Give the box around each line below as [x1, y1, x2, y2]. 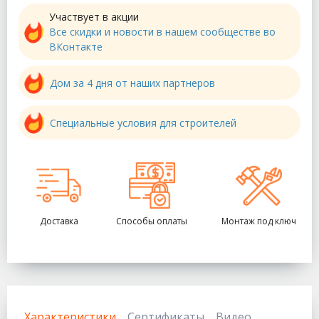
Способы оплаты [116, 215, 187, 228]
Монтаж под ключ [221, 215, 296, 228]
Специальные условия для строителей [49, 115, 236, 130]
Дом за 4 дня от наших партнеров [49, 75, 215, 90]
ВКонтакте [49, 40, 103, 54]
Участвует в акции [49, 10, 139, 24]
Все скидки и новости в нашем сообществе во [49, 25, 276, 39]
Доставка [39, 215, 78, 228]
